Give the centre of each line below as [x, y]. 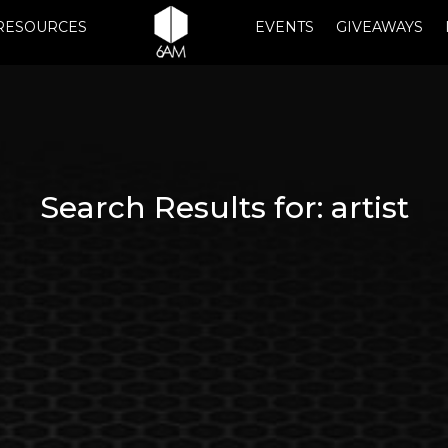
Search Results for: [185, 207]
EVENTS [284, 27]
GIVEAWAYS [379, 27]
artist [369, 207]
